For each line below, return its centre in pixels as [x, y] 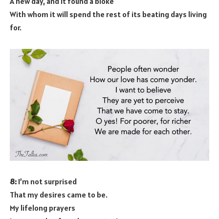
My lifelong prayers [43, 208]
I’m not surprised [47, 182]
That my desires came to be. [59, 195]
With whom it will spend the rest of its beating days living [108, 14]
